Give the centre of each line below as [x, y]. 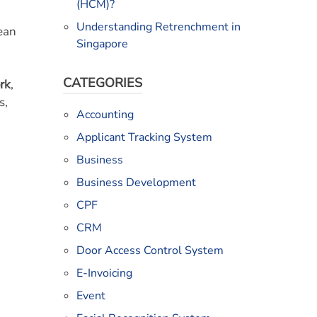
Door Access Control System [150, 251]
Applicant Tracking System [144, 138]
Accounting [105, 115]
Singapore [102, 44]
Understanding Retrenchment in [158, 27]
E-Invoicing [104, 273]
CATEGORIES [102, 83]
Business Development [136, 183]
